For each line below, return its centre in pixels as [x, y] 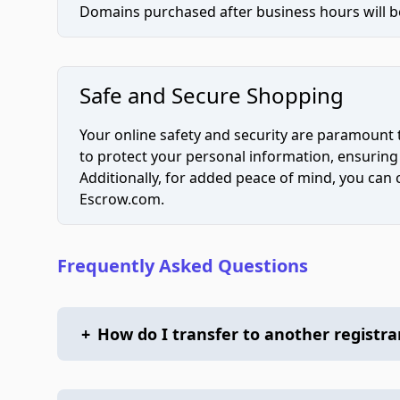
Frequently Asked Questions [183, 266]
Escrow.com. [122, 200]
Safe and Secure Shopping [212, 96]
